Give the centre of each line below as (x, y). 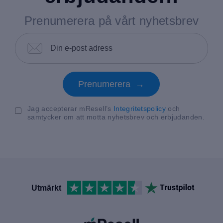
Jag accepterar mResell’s (70, 109)
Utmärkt (46, 188)
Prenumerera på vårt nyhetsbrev (111, 21)
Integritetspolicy (140, 109)
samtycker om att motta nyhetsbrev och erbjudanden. (116, 117)
